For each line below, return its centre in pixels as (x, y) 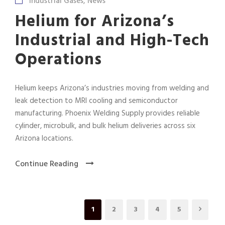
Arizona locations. (44, 138)
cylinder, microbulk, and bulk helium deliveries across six (105, 126)
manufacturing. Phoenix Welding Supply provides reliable (107, 113)
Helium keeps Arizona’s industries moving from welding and (112, 88)
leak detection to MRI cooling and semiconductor (96, 101)
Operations (59, 60)
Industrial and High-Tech (112, 41)
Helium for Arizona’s (95, 22)
